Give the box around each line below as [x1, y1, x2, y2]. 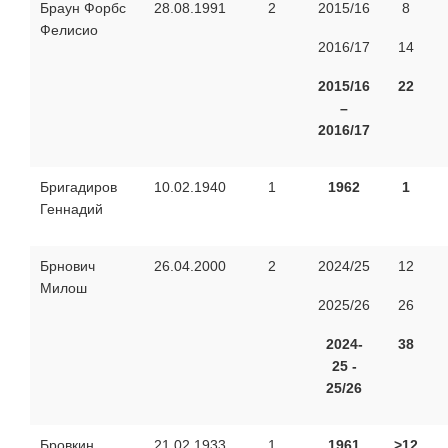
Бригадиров [40, 178, 117, 195]
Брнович [40, 257, 95, 274]
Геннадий [40, 200, 103, 217]
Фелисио [40, 21, 98, 38]
